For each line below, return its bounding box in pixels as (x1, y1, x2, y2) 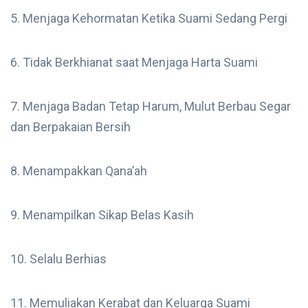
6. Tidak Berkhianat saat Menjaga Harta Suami (10, 55, 258, 70)
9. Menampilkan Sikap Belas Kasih (10, 208, 194, 223)
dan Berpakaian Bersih (10, 120, 131, 135)
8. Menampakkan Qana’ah (10, 164, 147, 179)
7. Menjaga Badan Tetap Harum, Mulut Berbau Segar (10, 99, 291, 114)
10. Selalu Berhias (10, 252, 107, 267)
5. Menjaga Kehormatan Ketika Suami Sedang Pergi (10, 11, 287, 26)
